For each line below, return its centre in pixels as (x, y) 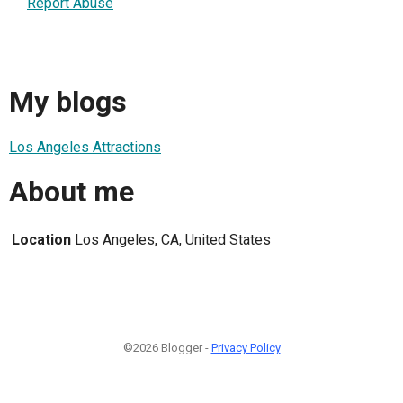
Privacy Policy (246, 347)
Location (41, 239)
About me (72, 192)
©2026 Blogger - (167, 347)
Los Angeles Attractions (85, 147)
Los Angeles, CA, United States (173, 239)
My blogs (68, 102)
